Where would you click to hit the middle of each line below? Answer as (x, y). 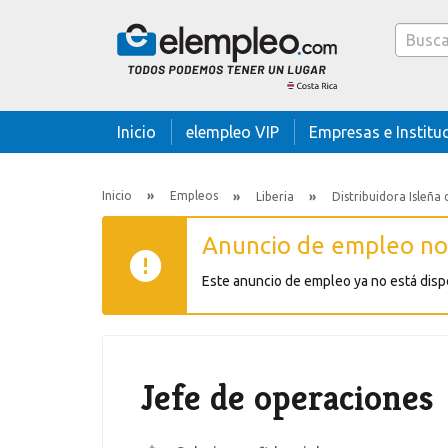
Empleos (194, 196)
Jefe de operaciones (287, 398)
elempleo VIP (232, 132)
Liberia (275, 196)
